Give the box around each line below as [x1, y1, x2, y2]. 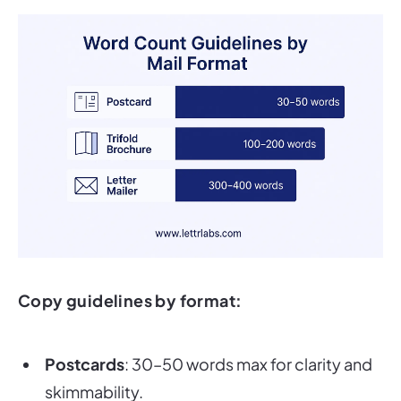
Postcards [45, 329, 124, 351]
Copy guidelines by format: [18, 266, 243, 287]
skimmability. [45, 357, 143, 379]
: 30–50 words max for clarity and [124, 329, 372, 351]
